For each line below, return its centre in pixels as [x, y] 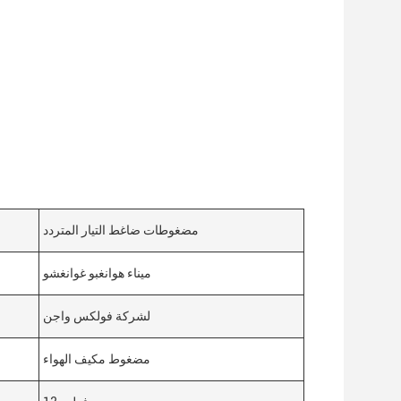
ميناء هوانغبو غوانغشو [97, 273]
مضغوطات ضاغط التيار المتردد [121, 230]
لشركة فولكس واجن [97, 316]
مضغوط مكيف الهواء [97, 359]
